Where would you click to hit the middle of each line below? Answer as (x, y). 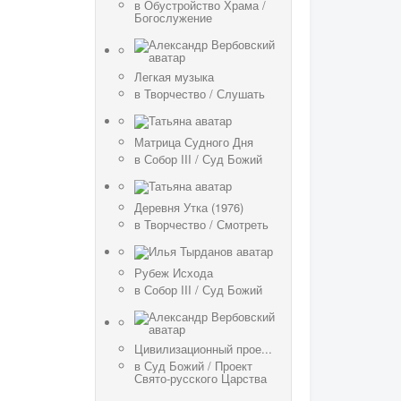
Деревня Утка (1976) (189, 208)
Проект (234, 366)
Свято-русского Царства (200, 379)
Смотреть (243, 225)
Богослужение (173, 18)
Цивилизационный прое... (203, 349)
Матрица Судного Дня (194, 142)
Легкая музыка (174, 77)
